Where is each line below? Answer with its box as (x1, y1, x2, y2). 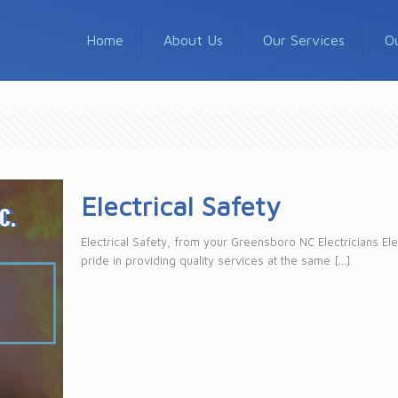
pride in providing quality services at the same (81, 253, 331, 267)
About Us (163, 32, 223, 48)
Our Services (263, 32, 345, 48)
